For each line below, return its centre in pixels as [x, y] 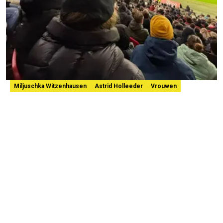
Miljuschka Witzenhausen [50, 86]
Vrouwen [164, 86]
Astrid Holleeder [119, 86]
